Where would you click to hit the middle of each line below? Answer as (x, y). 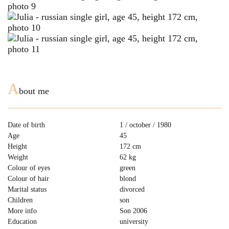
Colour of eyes (29, 168)
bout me (34, 91)
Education (22, 222)
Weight (18, 157)
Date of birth (26, 125)
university (134, 222)
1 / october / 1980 (145, 125)
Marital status (27, 189)
